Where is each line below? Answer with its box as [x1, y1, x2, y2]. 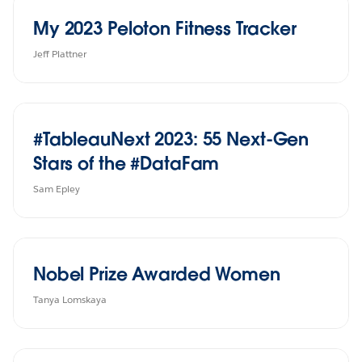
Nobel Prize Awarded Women [33, 262, 280, 285]
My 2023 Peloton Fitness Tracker [33, 16, 297, 40]
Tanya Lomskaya [33, 292, 107, 306]
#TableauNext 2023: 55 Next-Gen [33, 127, 309, 150]
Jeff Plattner [33, 46, 86, 61]
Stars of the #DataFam [33, 151, 220, 175]
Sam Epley [33, 181, 80, 196]
